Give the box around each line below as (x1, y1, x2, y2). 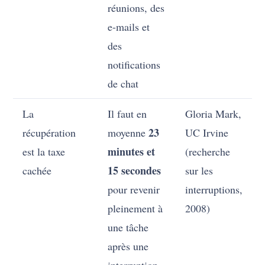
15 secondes (108, 163, 161, 179)
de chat (108, 76, 139, 91)
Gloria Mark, (185, 106, 242, 121)
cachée (22, 163, 52, 178)
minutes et (108, 144, 156, 160)
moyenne (108, 125, 149, 140)
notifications (108, 57, 161, 72)
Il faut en (108, 106, 147, 121)
